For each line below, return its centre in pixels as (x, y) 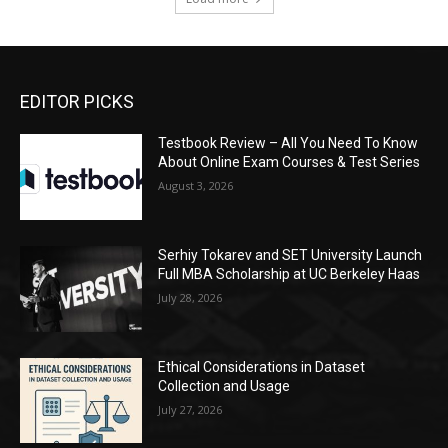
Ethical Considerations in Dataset (262, 366)
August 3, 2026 (196, 186)
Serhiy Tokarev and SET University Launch (290, 254)
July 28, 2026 (190, 297)
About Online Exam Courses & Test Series (289, 162)
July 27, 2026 (190, 409)
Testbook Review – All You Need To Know (288, 143)
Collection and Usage (224, 385)
